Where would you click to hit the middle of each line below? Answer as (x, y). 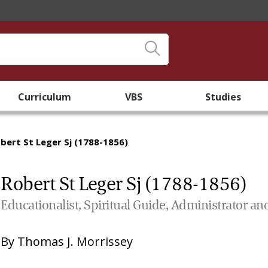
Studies (223, 97)
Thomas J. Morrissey (75, 241)
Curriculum (45, 97)
